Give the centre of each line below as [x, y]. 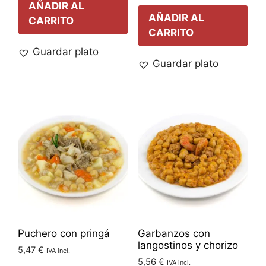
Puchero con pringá [64, 233]
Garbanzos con [174, 233]
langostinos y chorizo [188, 245]
